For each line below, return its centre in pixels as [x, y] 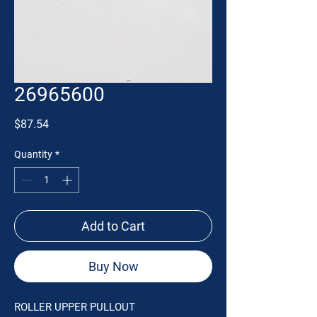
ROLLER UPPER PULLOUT [75, 307]
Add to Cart [113, 226]
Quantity [33, 154]
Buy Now [113, 266]
